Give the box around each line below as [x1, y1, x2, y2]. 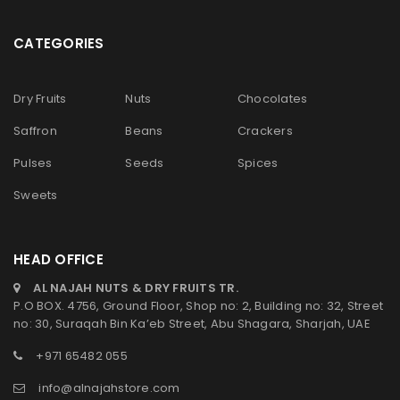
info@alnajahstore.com [38, 379, 180, 397]
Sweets [13, 187, 58, 204]
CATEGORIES [13, 34, 104, 54]
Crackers [237, 122, 293, 140]
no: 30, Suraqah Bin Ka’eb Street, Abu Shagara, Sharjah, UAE [13, 315, 371, 333]
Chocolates [237, 90, 308, 108]
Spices [237, 154, 279, 172]
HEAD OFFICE [13, 250, 104, 270]
